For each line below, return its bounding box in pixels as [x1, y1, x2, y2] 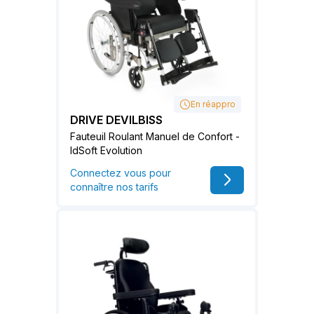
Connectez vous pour [70, 167, 171, 179]
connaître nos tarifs [70, 181, 158, 193]
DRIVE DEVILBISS [70, 113, 163, 128]
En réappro [191, 99, 235, 110]
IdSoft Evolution [70, 144, 142, 157]
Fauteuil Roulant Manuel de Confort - [70, 130, 240, 143]
